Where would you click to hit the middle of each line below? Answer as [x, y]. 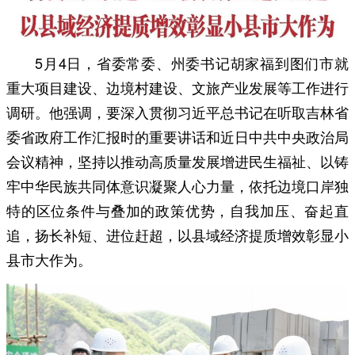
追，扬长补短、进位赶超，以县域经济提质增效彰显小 [177, 234]
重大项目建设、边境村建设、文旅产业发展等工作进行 [177, 87]
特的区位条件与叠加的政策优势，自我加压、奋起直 [177, 210]
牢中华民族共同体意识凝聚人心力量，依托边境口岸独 [177, 185]
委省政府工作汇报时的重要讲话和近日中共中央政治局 [177, 136]
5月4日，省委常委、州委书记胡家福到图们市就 [192, 62]
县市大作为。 [49, 259]
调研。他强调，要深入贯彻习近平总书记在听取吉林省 [177, 111]
